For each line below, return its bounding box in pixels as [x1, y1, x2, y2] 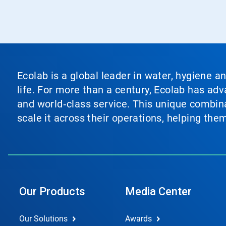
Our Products [19, 185, 85, 198]
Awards [125, 213, 152, 223]
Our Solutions [19, 213, 68, 223]
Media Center [125, 185, 192, 198]
